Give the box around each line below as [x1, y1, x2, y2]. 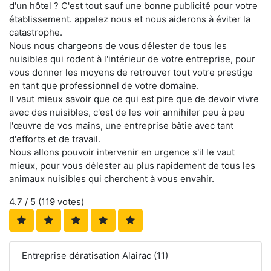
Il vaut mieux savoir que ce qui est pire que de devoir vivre [9, 93, 259, 105]
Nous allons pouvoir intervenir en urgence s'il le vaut [9, 146, 235, 158]
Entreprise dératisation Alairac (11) [22, 250, 168, 262]
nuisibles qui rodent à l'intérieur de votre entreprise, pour [9, 53, 255, 65]
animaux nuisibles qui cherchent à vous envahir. [9, 173, 214, 185]
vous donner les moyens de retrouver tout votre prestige [9, 67, 253, 79]
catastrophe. [9, 27, 62, 39]
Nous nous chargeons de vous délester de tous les [9, 40, 227, 52]
